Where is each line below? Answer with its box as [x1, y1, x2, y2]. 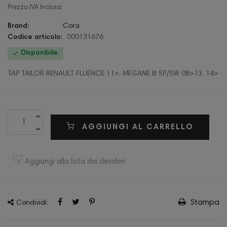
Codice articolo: [8, 34, 62, 41]
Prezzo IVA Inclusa [8, 5, 61, 11]
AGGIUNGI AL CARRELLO [82, 124, 194, 131]
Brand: [8, 23, 29, 30]
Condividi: [16, 200, 48, 207]
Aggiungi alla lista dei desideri [25, 158, 126, 166]
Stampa [188, 199, 219, 207]
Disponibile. [19, 50, 59, 57]
